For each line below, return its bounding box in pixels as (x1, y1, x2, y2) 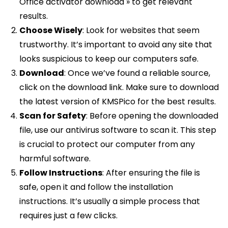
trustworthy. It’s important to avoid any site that (19, 38, 213, 50)
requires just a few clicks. (19, 209, 118, 221)
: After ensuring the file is (102, 166, 201, 179)
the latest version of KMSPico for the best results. (19, 95, 216, 107)
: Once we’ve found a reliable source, (64, 67, 211, 79)
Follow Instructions (19, 166, 103, 179)
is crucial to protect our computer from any (19, 138, 195, 150)
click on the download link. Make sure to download (19, 81, 219, 93)
